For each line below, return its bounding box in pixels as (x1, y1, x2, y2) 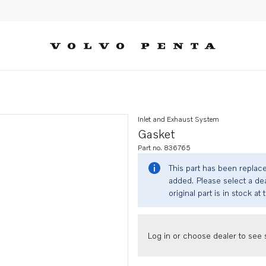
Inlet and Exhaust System (138, 115, 219, 123)
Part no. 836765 (138, 143, 191, 152)
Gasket (138, 126, 175, 141)
